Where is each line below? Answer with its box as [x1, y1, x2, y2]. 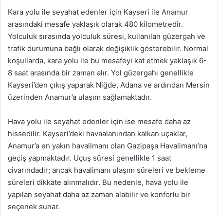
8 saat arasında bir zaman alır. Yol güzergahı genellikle [8, 68, 194, 77]
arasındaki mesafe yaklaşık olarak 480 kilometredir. [8, 19, 183, 29]
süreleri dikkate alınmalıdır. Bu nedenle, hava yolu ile [8, 178, 188, 187]
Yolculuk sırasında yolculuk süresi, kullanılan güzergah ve [8, 32, 205, 41]
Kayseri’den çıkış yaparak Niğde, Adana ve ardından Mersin [8, 80, 210, 90]
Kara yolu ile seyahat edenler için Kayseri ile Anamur [8, 7, 188, 17]
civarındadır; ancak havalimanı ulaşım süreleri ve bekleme [8, 165, 205, 175]
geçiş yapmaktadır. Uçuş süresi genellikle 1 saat [8, 153, 171, 163]
